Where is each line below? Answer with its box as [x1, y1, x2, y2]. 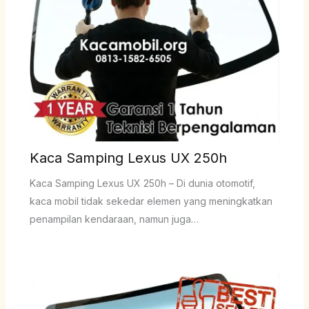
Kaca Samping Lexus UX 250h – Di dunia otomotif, [29, 177, 255, 190]
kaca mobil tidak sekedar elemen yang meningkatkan [29, 195, 272, 208]
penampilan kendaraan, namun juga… [29, 213, 199, 226]
